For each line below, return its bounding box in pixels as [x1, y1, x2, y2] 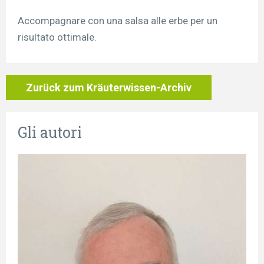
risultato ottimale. [18, 31, 97, 44]
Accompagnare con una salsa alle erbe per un [18, 15, 217, 27]
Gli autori [18, 123, 82, 143]
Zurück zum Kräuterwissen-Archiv [26, 81, 192, 94]
